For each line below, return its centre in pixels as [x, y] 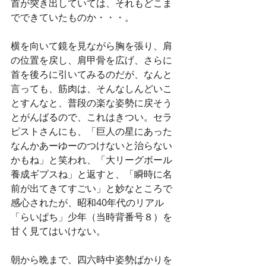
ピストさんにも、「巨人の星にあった [91, 131]
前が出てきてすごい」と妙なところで [91, 188]
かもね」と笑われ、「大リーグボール [91, 160]
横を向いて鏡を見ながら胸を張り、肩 [91, 46]
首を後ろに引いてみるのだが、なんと [91, 74]
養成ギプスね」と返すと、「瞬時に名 [91, 174]
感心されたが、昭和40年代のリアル [87, 202]
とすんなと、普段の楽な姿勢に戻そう [91, 103]
